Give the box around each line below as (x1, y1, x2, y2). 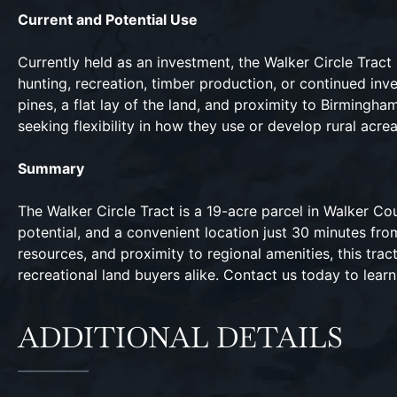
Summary (18, 160, 84, 177)
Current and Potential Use (18, 11, 198, 28)
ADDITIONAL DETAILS (18, 319, 343, 355)
